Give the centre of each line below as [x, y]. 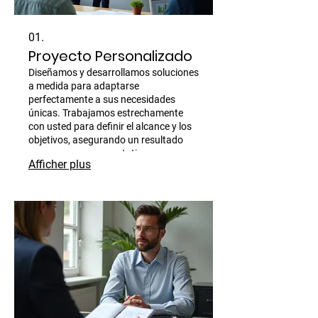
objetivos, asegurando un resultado [106, 139]
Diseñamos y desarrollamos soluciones [114, 72]
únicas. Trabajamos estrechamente [106, 113]
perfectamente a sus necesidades [102, 99]
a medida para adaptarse [84, 86]
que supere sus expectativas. [92, 153]
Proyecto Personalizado [110, 56]
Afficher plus [60, 164]
